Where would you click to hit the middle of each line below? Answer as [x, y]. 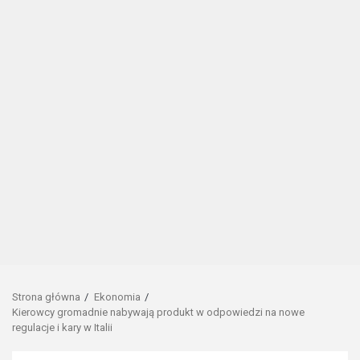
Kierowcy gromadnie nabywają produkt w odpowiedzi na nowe [158, 312]
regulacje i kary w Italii [62, 327]
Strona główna [46, 297]
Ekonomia [117, 297]
